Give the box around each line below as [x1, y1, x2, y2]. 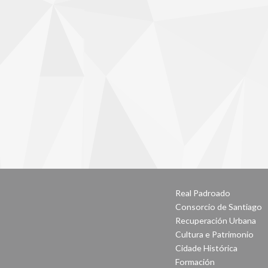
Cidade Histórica [175, 243, 237, 253]
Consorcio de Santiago [175, 202, 262, 212]
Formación [175, 257, 215, 267]
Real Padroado [175, 188, 230, 198]
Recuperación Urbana [175, 215, 256, 226]
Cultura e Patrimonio [175, 229, 254, 239]
